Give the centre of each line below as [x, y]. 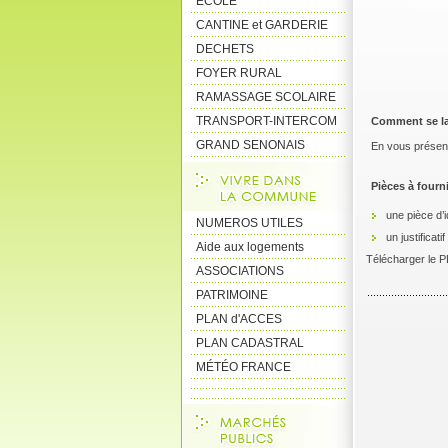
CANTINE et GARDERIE [262, 25]
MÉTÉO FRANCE [243, 367]
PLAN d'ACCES [239, 319]
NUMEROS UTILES [249, 223]
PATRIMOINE [232, 295]
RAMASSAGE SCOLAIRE [266, 97]
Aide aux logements [250, 247]
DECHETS [225, 49]
